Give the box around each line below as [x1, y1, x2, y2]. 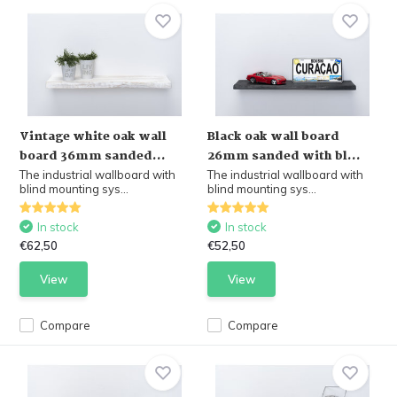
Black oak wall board [207, 127, 339, 146]
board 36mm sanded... [19, 146, 167, 166]
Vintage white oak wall [19, 127, 167, 146]
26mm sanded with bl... [207, 146, 361, 166]
